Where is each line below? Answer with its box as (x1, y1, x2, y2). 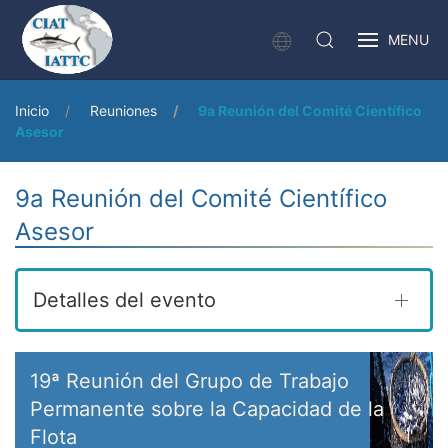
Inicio (15, 102, 49, 119)
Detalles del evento (33, 288, 216, 312)
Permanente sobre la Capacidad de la (30, 397, 384, 421)
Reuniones (90, 102, 157, 119)
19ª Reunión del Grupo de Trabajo (30, 369, 349, 393)
